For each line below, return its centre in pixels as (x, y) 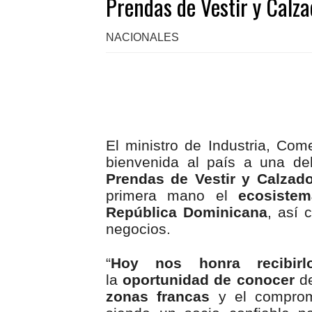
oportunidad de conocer (209, 280)
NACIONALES (142, 37)
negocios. (138, 229)
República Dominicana (187, 212)
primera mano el (167, 196)
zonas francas (158, 297)
